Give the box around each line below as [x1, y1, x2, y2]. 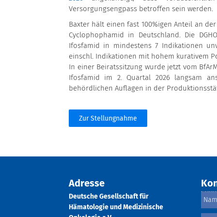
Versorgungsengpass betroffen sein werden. [69, 5, 213, 13]
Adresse [69, 179, 105, 188]
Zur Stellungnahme [79, 115, 137, 122]
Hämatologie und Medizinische [69, 204, 163, 211]
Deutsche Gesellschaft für [69, 193, 149, 200]
